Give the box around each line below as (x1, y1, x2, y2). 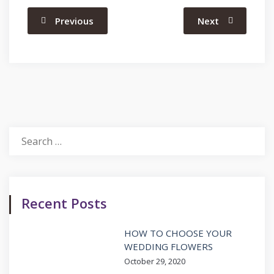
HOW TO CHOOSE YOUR (124, 226, 232, 239)
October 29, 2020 (124, 255, 185, 267)
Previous (55, 15, 94, 27)
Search (9, 127, 42, 141)
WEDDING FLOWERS (124, 240, 213, 253)
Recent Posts (21, 193, 107, 212)
